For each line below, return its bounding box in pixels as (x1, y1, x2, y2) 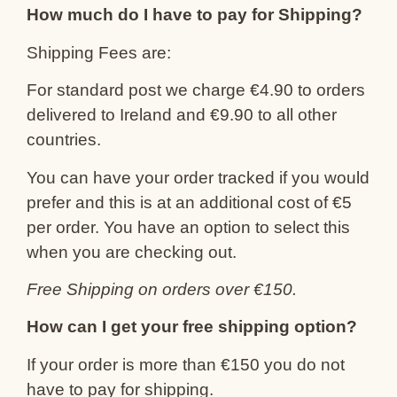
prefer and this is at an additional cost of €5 (27, 192, 352, 212)
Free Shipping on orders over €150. (27, 279, 297, 299)
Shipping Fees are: (27, 43, 171, 62)
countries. (27, 130, 101, 150)
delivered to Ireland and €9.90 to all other (27, 105, 337, 125)
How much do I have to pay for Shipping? (27, 5, 362, 25)
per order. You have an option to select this (27, 217, 350, 237)
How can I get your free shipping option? (27, 317, 357, 337)
